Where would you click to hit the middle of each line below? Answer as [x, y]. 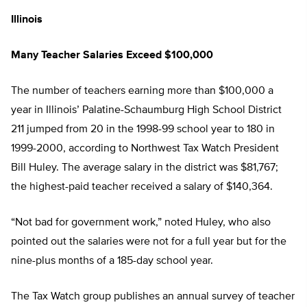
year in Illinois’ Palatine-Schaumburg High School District [146, 111]
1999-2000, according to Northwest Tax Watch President [145, 149]
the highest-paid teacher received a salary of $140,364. [142, 187]
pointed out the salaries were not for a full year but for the [149, 242]
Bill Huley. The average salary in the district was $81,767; [145, 168]
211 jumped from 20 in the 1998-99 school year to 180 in [143, 130]
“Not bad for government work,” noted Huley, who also [141, 223]
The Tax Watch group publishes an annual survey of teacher [153, 297]
